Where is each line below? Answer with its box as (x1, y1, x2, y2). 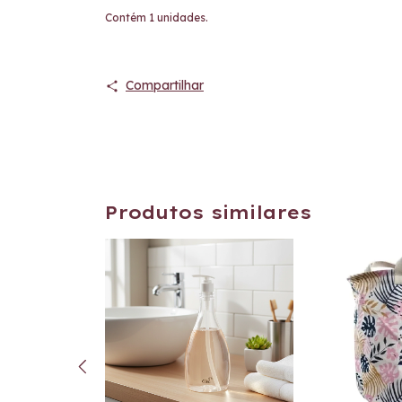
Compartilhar (125, 77, 204, 93)
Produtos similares (105, 201, 311, 223)
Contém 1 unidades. (105, 11, 208, 24)
